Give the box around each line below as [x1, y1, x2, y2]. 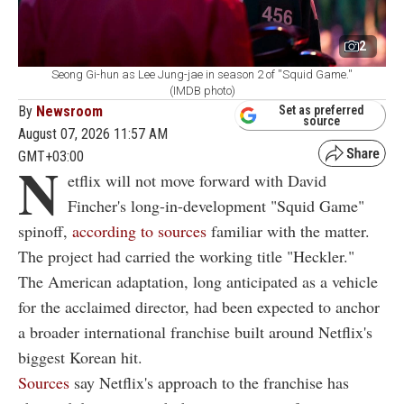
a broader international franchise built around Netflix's [18, 320, 372, 343]
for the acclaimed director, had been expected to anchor [18, 295, 380, 317]
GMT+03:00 [18, 147, 84, 165]
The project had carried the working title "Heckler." [18, 244, 354, 267]
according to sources [72, 219, 207, 242]
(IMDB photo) [169, 83, 235, 97]
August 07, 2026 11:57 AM [18, 124, 168, 142]
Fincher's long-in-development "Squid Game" [68, 194, 364, 216]
